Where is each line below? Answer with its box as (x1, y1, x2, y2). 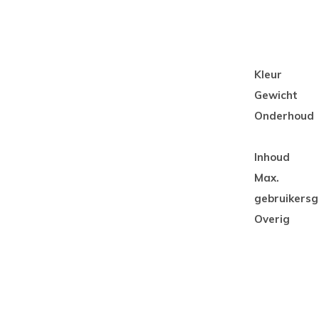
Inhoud (254, 150, 290, 164)
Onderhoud (254, 109, 314, 122)
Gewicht (254, 88, 298, 102)
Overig (254, 212, 290, 226)
